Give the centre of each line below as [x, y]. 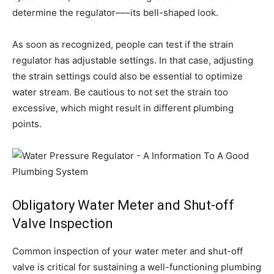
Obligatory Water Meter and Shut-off [123, 205]
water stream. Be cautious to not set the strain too [120, 92]
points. [27, 124]
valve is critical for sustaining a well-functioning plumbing [137, 267]
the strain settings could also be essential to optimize [128, 76]
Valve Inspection [63, 224]
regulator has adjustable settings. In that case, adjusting [133, 60]
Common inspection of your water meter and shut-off [128, 251]
